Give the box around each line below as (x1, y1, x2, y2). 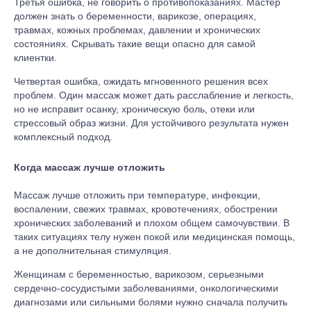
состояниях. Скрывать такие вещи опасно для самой (14, 37, 255, 49)
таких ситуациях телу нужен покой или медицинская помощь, (14, 231, 295, 243)
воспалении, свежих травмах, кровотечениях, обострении (14, 203, 278, 215)
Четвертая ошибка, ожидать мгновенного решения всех (14, 75, 268, 87)
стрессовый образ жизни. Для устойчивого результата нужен (14, 117, 289, 128)
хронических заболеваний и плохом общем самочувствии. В (14, 217, 289, 229)
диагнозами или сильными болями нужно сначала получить (14, 296, 287, 308)
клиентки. (14, 51, 57, 63)
